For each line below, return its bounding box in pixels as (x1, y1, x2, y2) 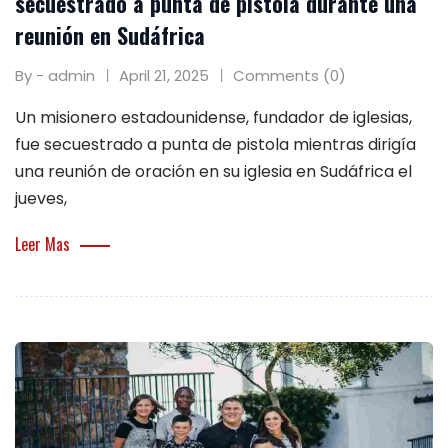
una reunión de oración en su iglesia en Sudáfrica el (15, 159, 412, 183)
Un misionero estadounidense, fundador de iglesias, (15, 105, 412, 129)
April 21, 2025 (119, 64, 209, 86)
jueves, (15, 186, 67, 210)
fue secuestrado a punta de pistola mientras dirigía (15, 132, 416, 156)
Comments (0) (233, 64, 346, 86)
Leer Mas (15, 231, 70, 256)
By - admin (15, 64, 95, 86)
